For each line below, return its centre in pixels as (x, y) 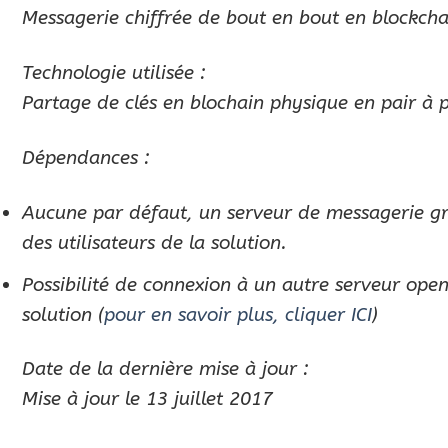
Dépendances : (86, 158)
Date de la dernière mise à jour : (165, 369)
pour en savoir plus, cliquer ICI (238, 314)
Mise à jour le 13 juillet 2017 (147, 399)
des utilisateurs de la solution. (154, 242)
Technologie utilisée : (114, 73)
